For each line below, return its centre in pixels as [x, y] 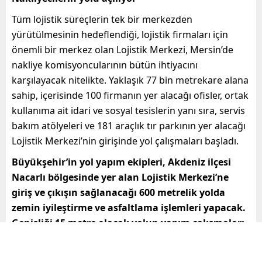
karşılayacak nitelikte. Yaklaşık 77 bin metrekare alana [130, 80]
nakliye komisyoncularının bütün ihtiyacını [105, 65]
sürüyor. [31, 238]
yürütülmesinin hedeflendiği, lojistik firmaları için [120, 34]
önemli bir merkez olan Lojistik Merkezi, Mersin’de [123, 49]
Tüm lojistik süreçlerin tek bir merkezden [102, 19]
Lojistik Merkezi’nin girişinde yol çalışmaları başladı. [125, 141]
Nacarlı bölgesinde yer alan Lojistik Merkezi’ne [120, 177]
